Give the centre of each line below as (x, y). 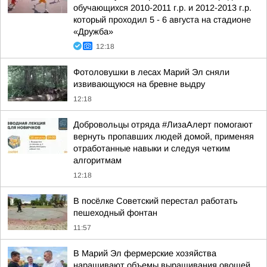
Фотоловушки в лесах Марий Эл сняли (151, 72)
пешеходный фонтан (115, 213)
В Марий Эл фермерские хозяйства (145, 253)
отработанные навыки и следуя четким (152, 148)
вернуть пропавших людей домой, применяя (164, 136)
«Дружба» (93, 32)
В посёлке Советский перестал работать (156, 201)
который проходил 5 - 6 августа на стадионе (162, 20)
